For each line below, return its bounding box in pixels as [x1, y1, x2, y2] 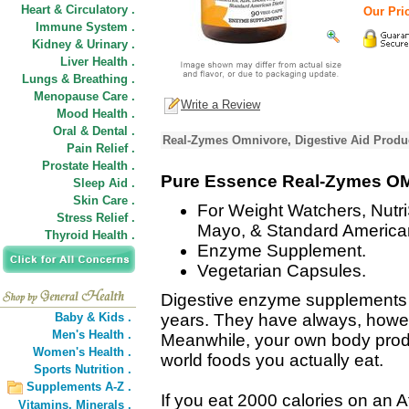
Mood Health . [57, 107, 135, 121]
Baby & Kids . [55, 310, 131, 324]
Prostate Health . [42, 159, 135, 173]
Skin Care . [73, 194, 135, 207]
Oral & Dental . [53, 124, 135, 138]
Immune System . [36, 20, 135, 34]
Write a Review [181, 98, 260, 112]
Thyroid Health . [45, 228, 135, 242]
